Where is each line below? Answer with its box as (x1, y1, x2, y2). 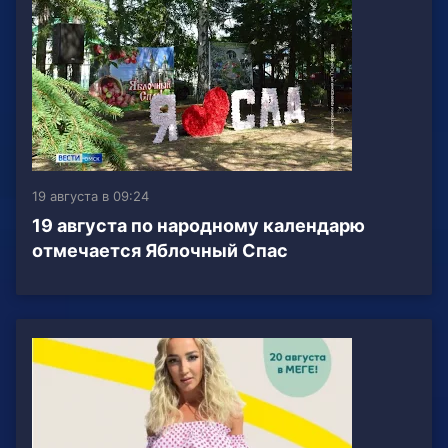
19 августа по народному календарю (32, 215, 365, 237)
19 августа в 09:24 (32, 188, 149, 205)
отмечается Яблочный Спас (32, 240, 288, 262)
